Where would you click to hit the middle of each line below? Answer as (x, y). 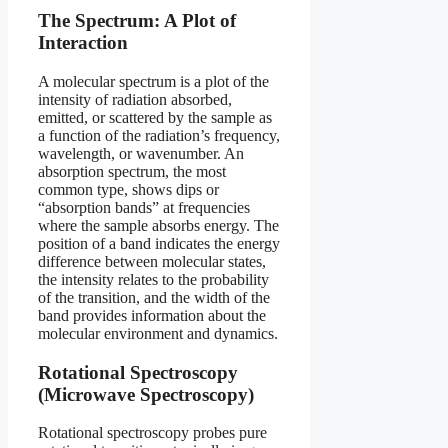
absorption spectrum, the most (132, 171)
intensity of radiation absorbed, (135, 99)
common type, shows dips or (128, 189)
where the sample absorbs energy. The (158, 225)
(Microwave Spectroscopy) (146, 394)
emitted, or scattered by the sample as (155, 117)
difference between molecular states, (152, 261)
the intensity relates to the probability (153, 279)
